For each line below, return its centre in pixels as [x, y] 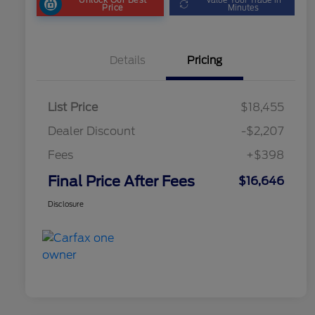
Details [127, 61]
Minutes [244, 7]
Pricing [205, 61]
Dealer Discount [92, 131]
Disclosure [66, 204]
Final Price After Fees [121, 182]
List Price [73, 108]
